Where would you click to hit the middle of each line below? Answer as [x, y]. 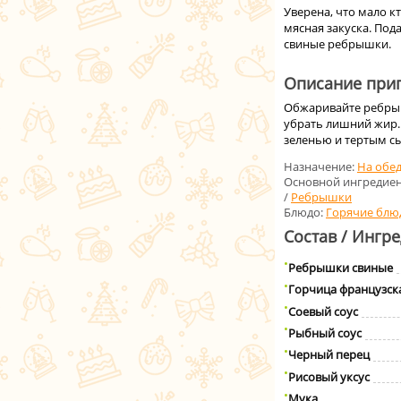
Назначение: [319, 166]
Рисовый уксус [329, 376]
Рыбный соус [325, 333]
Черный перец [329, 355]
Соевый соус [323, 311]
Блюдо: [303, 212]
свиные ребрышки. [337, 44]
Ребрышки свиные [341, 267]
